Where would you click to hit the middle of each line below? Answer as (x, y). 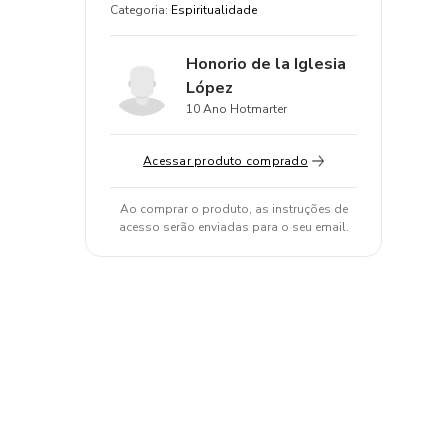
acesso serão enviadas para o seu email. (233, 227)
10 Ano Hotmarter (236, 109)
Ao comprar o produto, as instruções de (233, 209)
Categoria (137, 10)
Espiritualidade (214, 10)
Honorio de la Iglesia (266, 64)
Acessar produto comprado (225, 161)
